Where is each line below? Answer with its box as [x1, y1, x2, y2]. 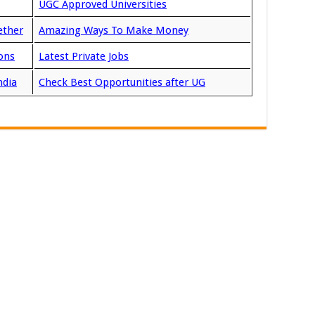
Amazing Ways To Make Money [39, 24, 188, 37]
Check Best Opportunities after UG [39, 76, 205, 89]
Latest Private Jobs [39, 50, 129, 63]
